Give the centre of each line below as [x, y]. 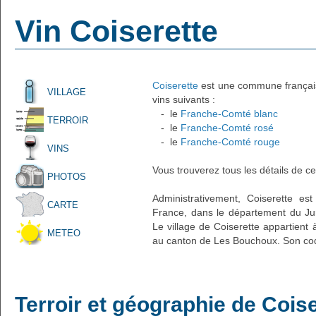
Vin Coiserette [116, 31]
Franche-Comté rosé [227, 128]
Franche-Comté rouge [230, 142]
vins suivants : [184, 99]
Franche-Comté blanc [229, 114]
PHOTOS [67, 177]
